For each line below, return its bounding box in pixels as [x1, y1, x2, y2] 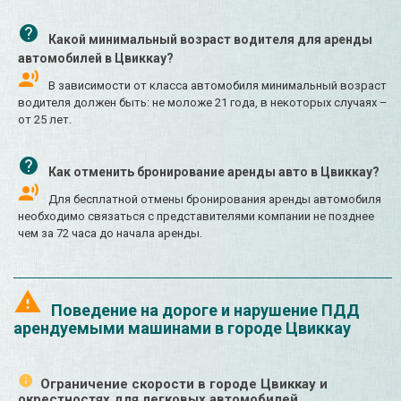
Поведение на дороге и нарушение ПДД [51, 301, 360, 320]
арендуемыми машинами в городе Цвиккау [13, 319, 351, 338]
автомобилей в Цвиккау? [18, 51, 174, 66]
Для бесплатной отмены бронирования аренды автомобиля [48, 192, 381, 207]
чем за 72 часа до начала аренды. [18, 226, 202, 241]
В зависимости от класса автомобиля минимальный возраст [48, 79, 387, 93]
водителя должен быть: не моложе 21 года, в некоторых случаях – [18, 96, 388, 110]
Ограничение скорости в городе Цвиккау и [40, 376, 328, 393]
